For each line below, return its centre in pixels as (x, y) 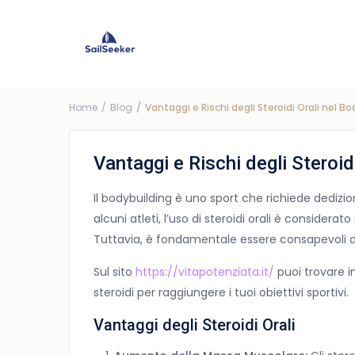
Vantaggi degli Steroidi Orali (195, 325)
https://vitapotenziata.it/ (205, 272)
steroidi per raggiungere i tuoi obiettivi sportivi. (221, 293)
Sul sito (115, 272)
